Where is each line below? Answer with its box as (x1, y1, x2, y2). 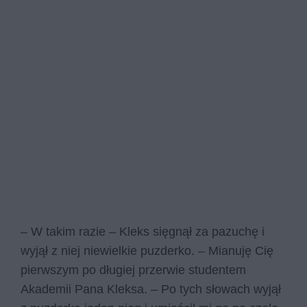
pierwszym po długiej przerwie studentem (21, 263, 246, 278)
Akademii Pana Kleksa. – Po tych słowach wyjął (21, 282, 281, 297)
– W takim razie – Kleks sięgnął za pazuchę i (21, 225, 265, 239)
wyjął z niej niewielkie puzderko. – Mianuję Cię (21, 244, 273, 258)
